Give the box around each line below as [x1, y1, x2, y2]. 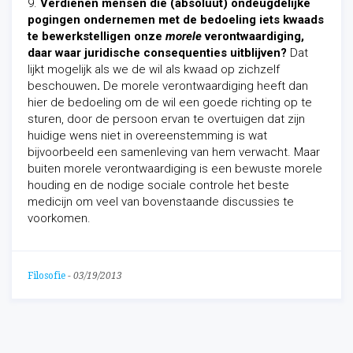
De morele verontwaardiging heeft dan [103, 79, 308, 93]
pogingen [28, 13, 84, 27]
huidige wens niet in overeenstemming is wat [28, 128, 267, 143]
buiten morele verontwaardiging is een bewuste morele [28, 162, 322, 176]
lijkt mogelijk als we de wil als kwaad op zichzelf [28, 62, 280, 76]
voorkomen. [28, 211, 91, 225]
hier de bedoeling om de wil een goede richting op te [28, 95, 312, 110]
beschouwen [28, 79, 97, 93]
